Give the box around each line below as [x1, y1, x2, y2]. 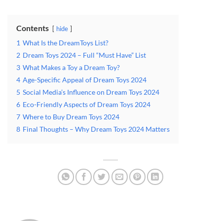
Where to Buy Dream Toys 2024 [23, 112, 119, 121]
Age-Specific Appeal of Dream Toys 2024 [23, 75, 147, 84]
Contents [16, 23, 49, 33]
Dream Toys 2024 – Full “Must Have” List [23, 50, 146, 59]
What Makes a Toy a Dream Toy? [23, 63, 120, 72]
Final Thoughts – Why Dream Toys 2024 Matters [23, 124, 170, 133]
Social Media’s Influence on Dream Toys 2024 [23, 87, 159, 96]
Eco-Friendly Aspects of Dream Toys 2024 [23, 100, 150, 109]
